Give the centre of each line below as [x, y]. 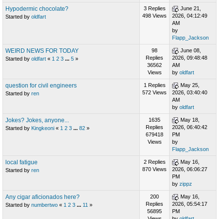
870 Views [154, 169]
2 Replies [154, 162]
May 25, [189, 85]
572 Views [154, 93]
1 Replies [154, 85]
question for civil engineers [41, 86]
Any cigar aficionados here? [43, 197]
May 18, [189, 120]
